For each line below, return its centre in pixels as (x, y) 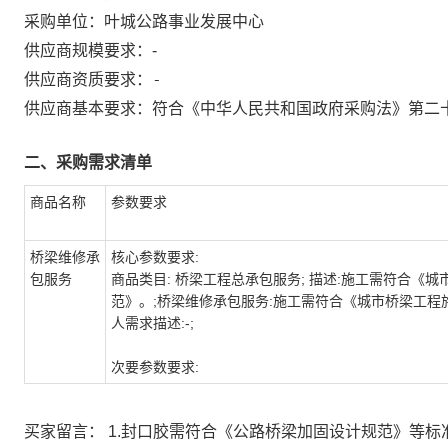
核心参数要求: (155, 257)
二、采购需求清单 (88, 162)
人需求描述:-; (152, 323)
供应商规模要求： (88, 50)
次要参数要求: (155, 367)
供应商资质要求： (88, 79)
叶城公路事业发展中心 (184, 21)
